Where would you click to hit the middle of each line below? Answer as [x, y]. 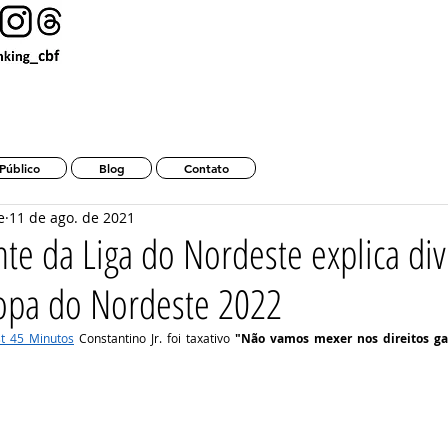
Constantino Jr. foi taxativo [154, 338]
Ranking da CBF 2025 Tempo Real [145, 122]
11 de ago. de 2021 [72, 217]
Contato [206, 168]
